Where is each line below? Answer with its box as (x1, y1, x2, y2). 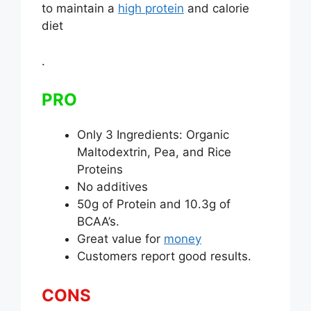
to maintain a (42, 1, 118, 16)
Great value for (77, 232, 164, 246)
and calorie (184, 1, 249, 16)
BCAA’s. (77, 215, 119, 229)
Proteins (77, 162, 123, 177)
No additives (77, 180, 148, 194)
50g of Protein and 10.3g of (77, 197, 230, 212)
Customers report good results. (77, 249, 251, 264)
